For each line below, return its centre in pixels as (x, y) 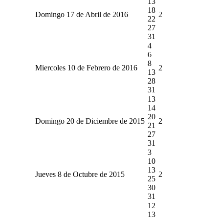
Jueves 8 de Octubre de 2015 (80, 174)
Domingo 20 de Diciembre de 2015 (90, 121)
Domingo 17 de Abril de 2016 (81, 14)
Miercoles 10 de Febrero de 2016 (86, 67)
